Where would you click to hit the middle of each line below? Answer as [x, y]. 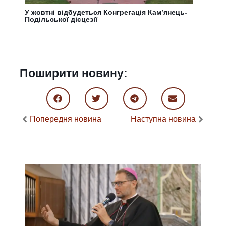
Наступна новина [163, 119]
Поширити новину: [74, 73]
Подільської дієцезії [61, 19]
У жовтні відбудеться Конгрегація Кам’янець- [106, 12]
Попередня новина [66, 119]
